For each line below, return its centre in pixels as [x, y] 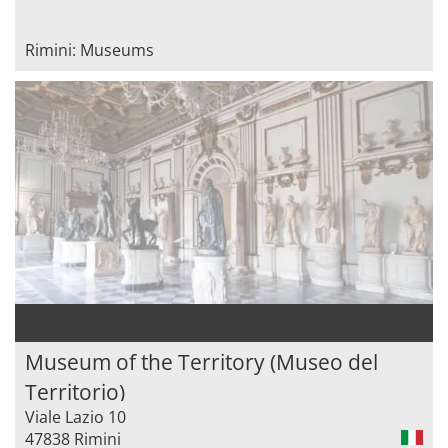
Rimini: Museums [89, 49]
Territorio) [75, 391]
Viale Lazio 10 [75, 416]
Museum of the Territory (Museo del [201, 361]
